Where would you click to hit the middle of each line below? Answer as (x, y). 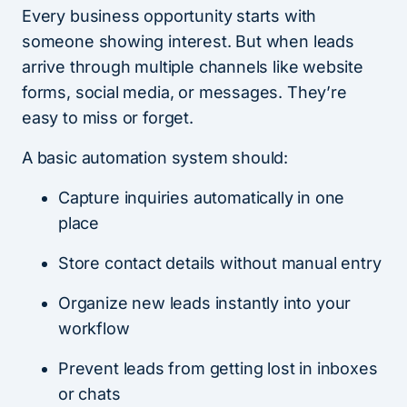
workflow (94, 329)
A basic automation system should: (155, 158)
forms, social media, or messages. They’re (184, 93)
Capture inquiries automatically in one (202, 198)
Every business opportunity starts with (169, 16)
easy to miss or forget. (108, 118)
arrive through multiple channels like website (193, 67)
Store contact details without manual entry (220, 263)
